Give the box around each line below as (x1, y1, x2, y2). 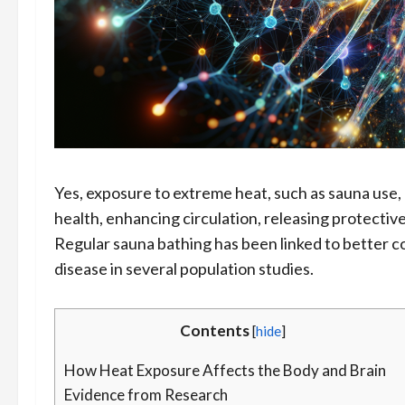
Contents (180, 321, 250, 341)
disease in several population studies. (54, 259, 314, 279)
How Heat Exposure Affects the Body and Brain (64, 361, 386, 381)
